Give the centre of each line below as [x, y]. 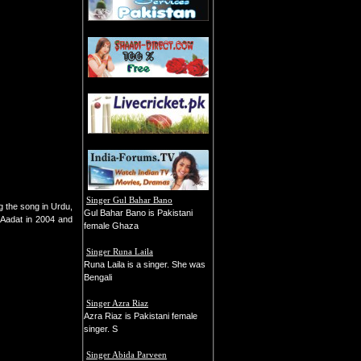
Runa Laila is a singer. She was [145, 264]
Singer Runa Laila [120, 251]
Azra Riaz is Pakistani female [141, 316]
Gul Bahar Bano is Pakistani [138, 213]
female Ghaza [111, 226]
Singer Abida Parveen [127, 355]
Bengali [98, 277]
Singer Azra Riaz [117, 303]
